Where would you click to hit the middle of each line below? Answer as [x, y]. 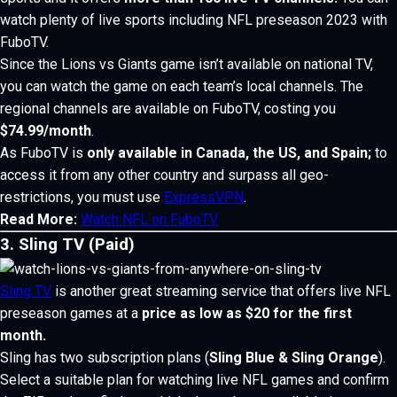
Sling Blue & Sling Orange [294, 358]
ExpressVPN [204, 197]
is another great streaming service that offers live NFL [221, 291]
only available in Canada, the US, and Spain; [229, 153]
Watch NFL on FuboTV [149, 219]
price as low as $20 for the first [247, 313]
